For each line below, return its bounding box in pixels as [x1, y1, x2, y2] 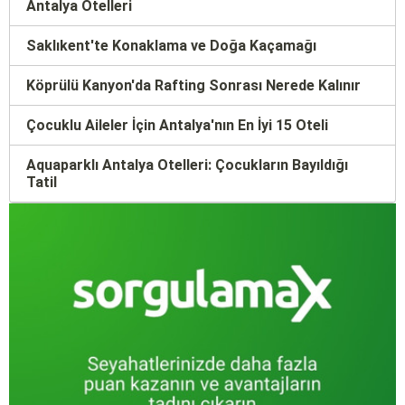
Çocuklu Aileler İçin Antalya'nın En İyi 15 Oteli [26, 116, 328, 134]
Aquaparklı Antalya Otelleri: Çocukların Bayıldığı [26, 155, 348, 174]
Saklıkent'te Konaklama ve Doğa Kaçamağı [26, 36, 316, 54]
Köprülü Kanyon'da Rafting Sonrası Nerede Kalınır [26, 76, 361, 94]
